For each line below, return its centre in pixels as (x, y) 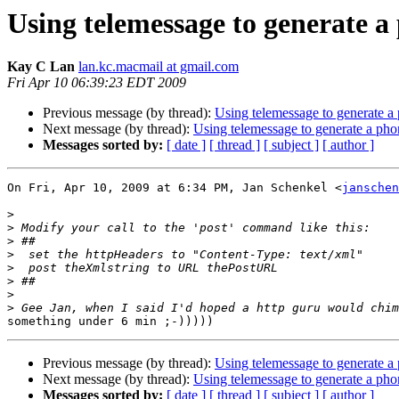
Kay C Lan (41, 67)
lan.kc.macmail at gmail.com (159, 67)
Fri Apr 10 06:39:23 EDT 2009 (97, 83)
